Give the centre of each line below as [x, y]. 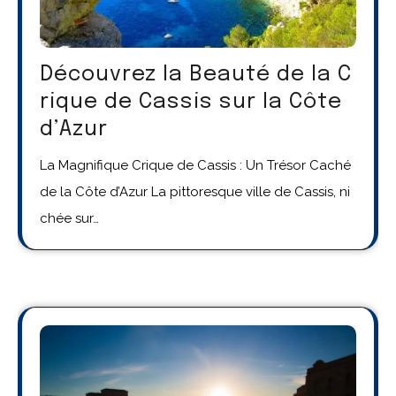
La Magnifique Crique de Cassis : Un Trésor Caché [195, 166]
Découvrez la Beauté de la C [196, 75]
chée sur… [69, 219]
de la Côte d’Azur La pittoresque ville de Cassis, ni [195, 192]
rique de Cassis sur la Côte [191, 103]
